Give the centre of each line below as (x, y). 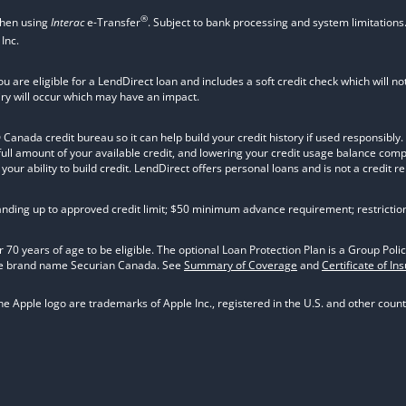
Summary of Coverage (241, 265)
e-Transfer (112, 22)
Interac (68, 22)
